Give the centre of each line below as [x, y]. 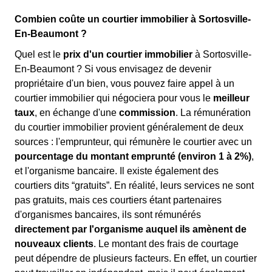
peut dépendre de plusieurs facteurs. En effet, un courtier [136, 258]
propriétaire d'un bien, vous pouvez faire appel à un [124, 83]
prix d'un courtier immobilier [128, 54]
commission [147, 113]
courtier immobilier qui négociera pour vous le [114, 98]
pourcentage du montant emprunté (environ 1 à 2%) [133, 156]
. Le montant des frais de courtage [166, 244]
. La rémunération [213, 113]
